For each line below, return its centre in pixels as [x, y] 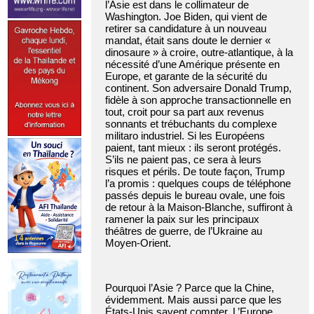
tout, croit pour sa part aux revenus [185, 112]
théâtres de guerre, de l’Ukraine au [184, 231]
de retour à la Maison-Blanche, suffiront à [199, 207]
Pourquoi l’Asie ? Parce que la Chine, [190, 288]
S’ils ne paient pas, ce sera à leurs [183, 160]
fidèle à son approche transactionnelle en [198, 100]
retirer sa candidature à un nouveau [186, 29]
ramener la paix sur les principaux [182, 219]
